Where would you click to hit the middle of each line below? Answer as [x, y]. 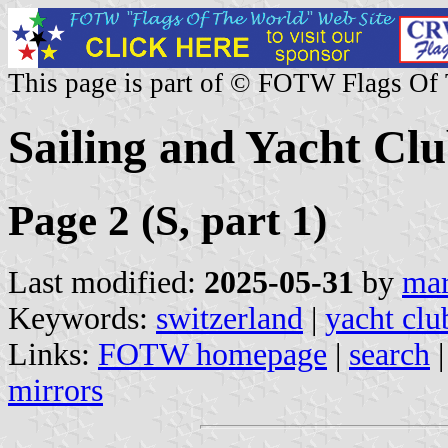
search [389, 354]
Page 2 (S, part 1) [167, 220]
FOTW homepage [212, 354]
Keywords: [82, 318]
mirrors [55, 390]
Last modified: [106, 282]
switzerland [229, 318]
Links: [53, 354]
